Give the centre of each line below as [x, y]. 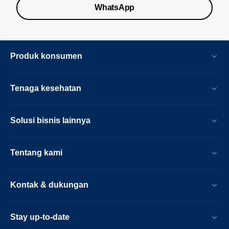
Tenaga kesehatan [46, 88]
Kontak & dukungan [49, 185]
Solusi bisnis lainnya [50, 120]
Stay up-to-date [40, 217]
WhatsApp [114, 7]
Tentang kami [36, 153]
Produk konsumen [46, 56]
